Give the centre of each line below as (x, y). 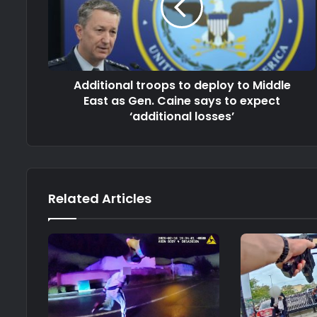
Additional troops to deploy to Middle (182, 86)
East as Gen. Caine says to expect (182, 101)
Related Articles (100, 199)
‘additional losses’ (182, 117)
